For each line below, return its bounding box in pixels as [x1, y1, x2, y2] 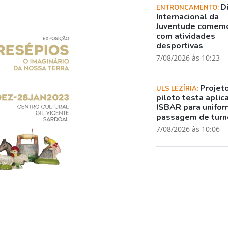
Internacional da [156, 11, 219, 22]
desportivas [156, 40, 204, 51]
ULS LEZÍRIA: [156, 83, 201, 93]
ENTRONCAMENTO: [156, 3, 221, 12]
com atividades [156, 30, 216, 42]
